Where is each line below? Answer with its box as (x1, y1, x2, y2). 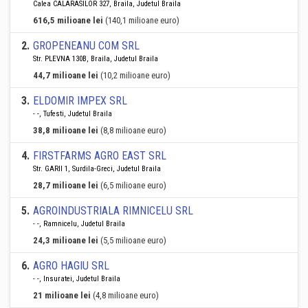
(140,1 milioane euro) (105, 15, 179, 25)
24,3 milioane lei (33, 235, 98, 245)
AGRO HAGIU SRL (33, 259, 109, 272)
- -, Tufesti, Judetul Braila (33, 109, 112, 118)
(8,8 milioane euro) (100, 125, 166, 135)
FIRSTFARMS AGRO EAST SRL (33, 149, 166, 162)
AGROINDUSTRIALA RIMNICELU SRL (33, 204, 193, 217)
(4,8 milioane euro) (93, 290, 159, 300)
